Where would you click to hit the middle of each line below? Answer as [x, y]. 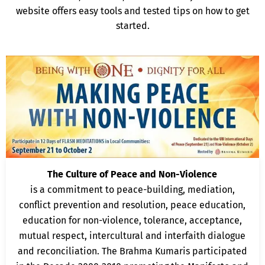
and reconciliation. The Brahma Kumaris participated [132, 251]
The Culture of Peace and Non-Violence [132, 174]
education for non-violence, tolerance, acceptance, [132, 220]
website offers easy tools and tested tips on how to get [132, 11]
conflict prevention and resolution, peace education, [132, 205]
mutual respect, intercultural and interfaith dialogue [132, 235]
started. [132, 25]
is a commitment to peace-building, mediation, [132, 189]
